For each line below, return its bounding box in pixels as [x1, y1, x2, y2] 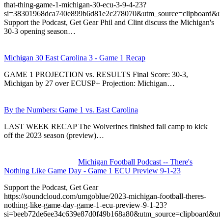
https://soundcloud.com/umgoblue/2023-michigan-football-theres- [4, 192, 206, 200]
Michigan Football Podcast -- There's [78, 157, 193, 166]
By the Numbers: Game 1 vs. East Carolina [4, 105, 138, 114]
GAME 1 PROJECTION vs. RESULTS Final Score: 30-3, [4, 70, 188, 79]
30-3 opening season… [4, 27, 76, 35]
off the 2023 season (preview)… [4, 131, 104, 139]
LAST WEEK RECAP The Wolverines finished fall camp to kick [4, 122, 208, 131]
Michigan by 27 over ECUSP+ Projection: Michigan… [4, 79, 175, 87]
